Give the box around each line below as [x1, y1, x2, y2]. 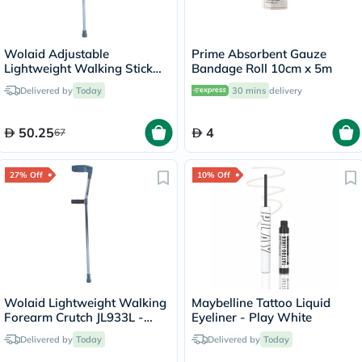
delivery [269, 85, 302, 96]
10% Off [197, 170, 230, 180]
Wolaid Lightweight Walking [4, 295, 166, 310]
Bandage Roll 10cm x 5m [192, 61, 332, 76]
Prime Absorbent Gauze [192, 46, 326, 61]
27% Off [10, 170, 43, 180]
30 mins [232, 85, 266, 96]
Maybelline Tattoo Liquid [192, 295, 330, 310]
